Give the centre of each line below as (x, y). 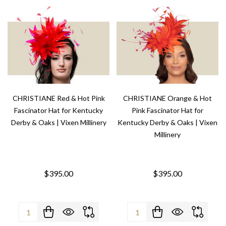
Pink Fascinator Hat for (167, 110)
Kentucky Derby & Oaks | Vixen (167, 123)
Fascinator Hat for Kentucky (59, 110)
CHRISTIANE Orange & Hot (167, 98)
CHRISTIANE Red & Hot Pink (59, 98)
